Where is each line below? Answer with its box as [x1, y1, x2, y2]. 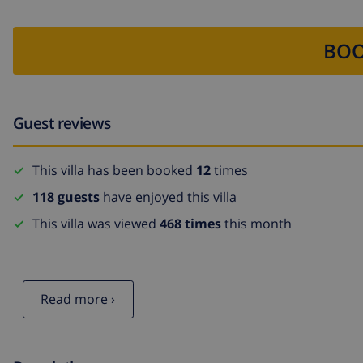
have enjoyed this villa [100, 188, 237, 207]
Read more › [41, 290, 116, 309]
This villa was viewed [32, 215, 160, 233]
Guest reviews [13, 111, 111, 134]
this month [221, 215, 292, 233]
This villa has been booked [32, 161, 196, 180]
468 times [160, 215, 221, 233]
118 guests [32, 188, 100, 207]
